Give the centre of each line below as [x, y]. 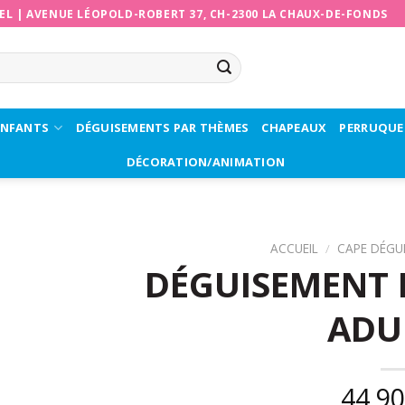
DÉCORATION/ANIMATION [206, 162]
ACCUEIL [295, 248]
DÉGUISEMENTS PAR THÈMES [162, 127]
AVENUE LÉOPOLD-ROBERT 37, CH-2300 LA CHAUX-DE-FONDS [207, 14]
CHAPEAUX [294, 127]
